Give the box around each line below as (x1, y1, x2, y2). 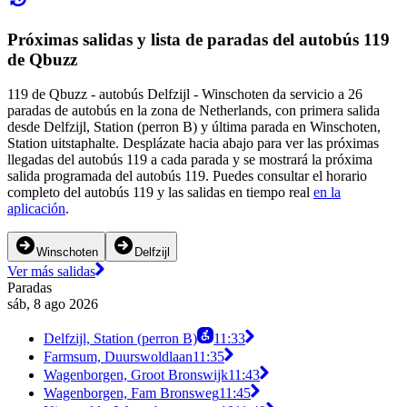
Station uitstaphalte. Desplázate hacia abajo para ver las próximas (7, 135, 379, 152)
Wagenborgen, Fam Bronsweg (44, 385, 219, 402)
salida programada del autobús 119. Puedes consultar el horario (7, 168, 367, 184)
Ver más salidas (7, 263, 95, 280)
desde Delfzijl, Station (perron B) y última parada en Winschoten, (7, 119, 381, 135)
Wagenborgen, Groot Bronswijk (44, 367, 228, 383)
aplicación (7, 201, 65, 217)
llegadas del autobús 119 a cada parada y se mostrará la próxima (7, 152, 372, 168)
